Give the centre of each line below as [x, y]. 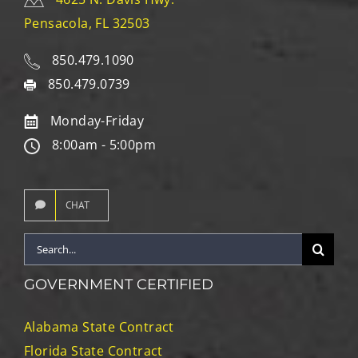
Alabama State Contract [99, 326]
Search [45, 244]
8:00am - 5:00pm [104, 144]
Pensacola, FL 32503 [87, 23]
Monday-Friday [97, 120]
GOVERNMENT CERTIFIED [119, 284]
